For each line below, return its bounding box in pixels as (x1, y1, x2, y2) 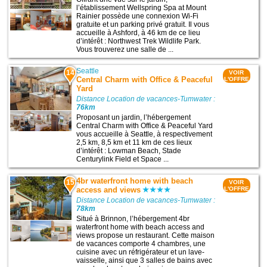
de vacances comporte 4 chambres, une (76, 240, 206, 249)
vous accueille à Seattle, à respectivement (76, 130, 213, 139)
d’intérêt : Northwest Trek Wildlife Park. (76, 37, 201, 46)
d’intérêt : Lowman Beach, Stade (76, 147, 182, 156)
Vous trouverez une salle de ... (76, 45, 174, 54)
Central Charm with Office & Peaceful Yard (76, 122, 213, 131)
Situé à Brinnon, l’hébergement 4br (76, 215, 190, 223)
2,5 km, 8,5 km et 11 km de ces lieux (76, 138, 193, 147)
